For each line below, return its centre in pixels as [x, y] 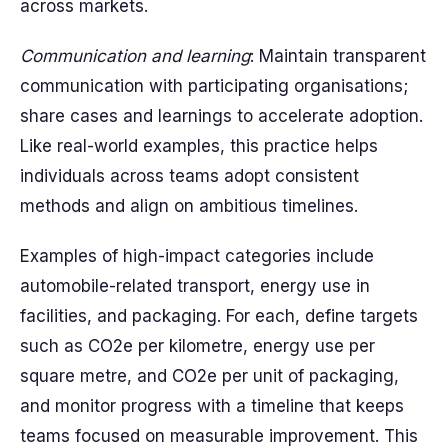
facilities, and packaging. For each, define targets [219, 316]
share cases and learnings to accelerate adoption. [221, 116]
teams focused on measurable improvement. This [219, 436]
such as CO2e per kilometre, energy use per [197, 346]
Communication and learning [135, 56]
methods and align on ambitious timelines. [189, 206]
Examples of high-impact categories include [197, 256]
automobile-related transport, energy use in [195, 286]
